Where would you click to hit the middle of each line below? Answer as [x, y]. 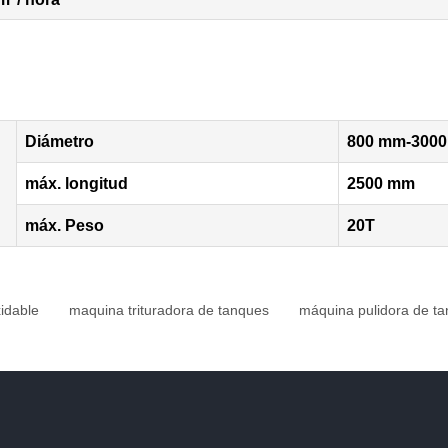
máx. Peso [64, 225]
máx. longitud [76, 183]
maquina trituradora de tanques [168, 309]
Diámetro [59, 141]
